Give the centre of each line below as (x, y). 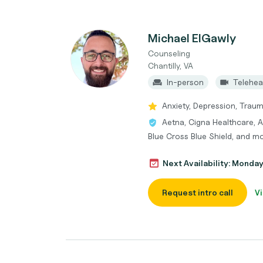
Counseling (169, 53)
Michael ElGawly (192, 38)
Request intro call (198, 192)
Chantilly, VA (171, 65)
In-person (185, 82)
